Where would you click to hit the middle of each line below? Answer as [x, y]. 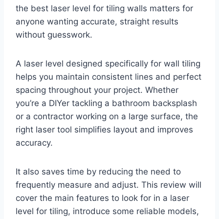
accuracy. [34, 143]
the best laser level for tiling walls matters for [104, 9]
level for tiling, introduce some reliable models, [107, 211]
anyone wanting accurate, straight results [97, 22]
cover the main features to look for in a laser [102, 198]
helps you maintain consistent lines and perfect [109, 77]
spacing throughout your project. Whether [97, 90]
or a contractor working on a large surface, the [107, 117]
